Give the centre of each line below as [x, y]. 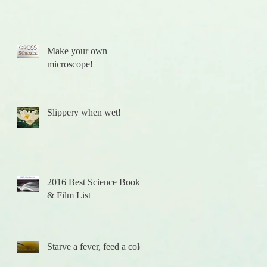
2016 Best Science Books [95, 182]
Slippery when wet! [84, 112]
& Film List [69, 195]
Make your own [77, 51]
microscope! [70, 64]
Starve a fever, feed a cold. [97, 246]
